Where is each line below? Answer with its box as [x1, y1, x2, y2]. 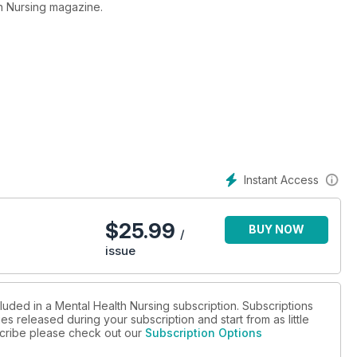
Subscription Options [145, 326, 262, 340]
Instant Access [244, 173, 319, 186]
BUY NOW [249, 222, 304, 237]
